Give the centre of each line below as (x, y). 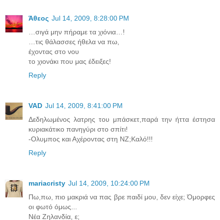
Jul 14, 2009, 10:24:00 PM (109, 183)
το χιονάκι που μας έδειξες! (70, 61)
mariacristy (47, 183)
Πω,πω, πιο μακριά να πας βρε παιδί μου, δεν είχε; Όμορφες (122, 197)
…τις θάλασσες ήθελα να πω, (74, 41)
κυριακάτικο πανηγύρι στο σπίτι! (78, 129)
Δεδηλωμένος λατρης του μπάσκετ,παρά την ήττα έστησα (122, 119)
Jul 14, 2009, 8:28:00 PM (90, 18)
